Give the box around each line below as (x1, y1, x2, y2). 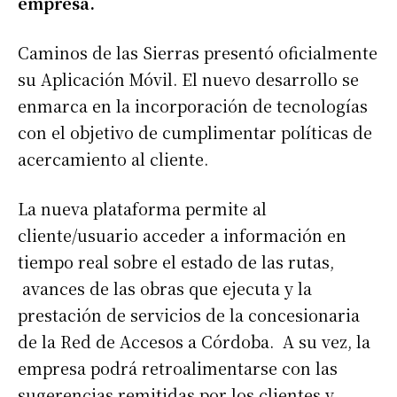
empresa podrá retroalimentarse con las (18, 356, 338, 380)
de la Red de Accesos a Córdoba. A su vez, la (18, 330, 370, 354)
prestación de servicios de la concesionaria (18, 303, 360, 327)
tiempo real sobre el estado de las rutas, (18, 250, 334, 274)
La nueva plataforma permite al (18, 197, 267, 221)
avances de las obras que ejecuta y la (18, 276, 312, 300)
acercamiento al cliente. (18, 147, 208, 171)
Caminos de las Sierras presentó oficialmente (18, 41, 378, 65)
